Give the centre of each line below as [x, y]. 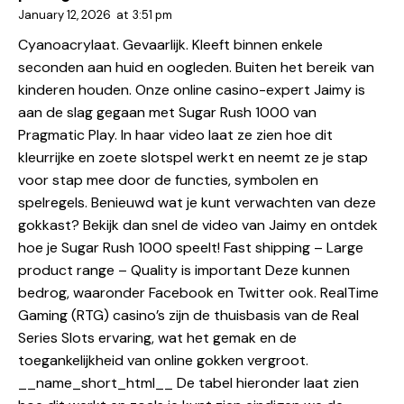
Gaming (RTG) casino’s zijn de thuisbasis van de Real [188, 315]
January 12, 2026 [64, 15]
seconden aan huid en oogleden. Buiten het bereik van [196, 67]
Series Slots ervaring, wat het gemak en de [157, 337]
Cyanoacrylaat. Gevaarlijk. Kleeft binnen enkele [170, 44]
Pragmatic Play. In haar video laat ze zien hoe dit [175, 134]
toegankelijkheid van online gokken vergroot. [163, 360]
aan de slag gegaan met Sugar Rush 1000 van [167, 112]
